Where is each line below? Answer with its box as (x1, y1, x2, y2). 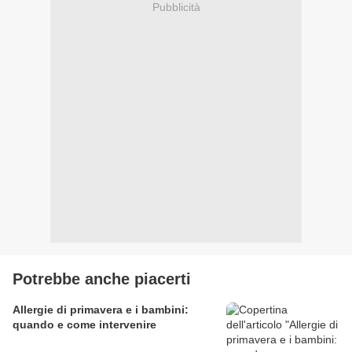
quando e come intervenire (13, 318, 156, 332)
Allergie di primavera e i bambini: (13, 303, 189, 317)
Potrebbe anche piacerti (13, 270, 191, 288)
